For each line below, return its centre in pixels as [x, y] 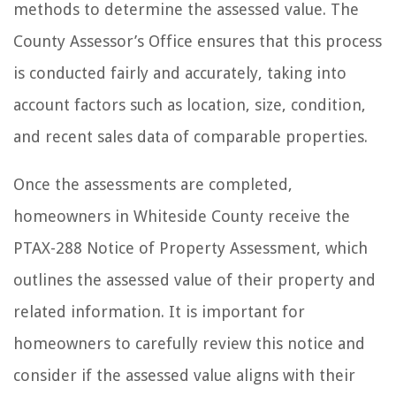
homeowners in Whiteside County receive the [182, 216]
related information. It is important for [159, 311]
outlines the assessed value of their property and [194, 279]
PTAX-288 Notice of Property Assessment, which [190, 247]
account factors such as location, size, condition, [190, 104]
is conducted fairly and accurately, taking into [180, 72]
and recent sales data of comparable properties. [190, 136]
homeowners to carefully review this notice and [189, 343]
